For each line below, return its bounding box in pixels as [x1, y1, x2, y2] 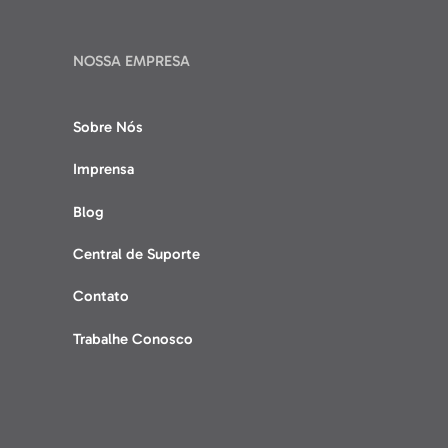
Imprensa [72, 160, 134, 179]
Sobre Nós [72, 117, 143, 136]
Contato [72, 287, 129, 306]
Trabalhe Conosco [72, 329, 193, 348]
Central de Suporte [72, 244, 200, 263]
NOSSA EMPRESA [72, 52, 190, 71]
